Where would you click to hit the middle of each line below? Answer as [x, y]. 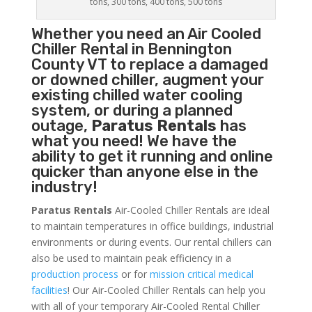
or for [134, 274]
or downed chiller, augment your [147, 80]
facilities [49, 290]
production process [75, 274]
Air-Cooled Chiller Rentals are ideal [190, 210]
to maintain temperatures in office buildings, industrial [152, 226]
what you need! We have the [134, 141]
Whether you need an [109, 34]
